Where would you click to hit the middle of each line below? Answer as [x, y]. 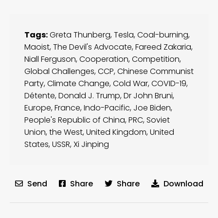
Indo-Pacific [107, 108]
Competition [156, 59]
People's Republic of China [75, 120]
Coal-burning [163, 35]
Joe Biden [152, 108]
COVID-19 [169, 83]
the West [66, 132]
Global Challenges [59, 71]
